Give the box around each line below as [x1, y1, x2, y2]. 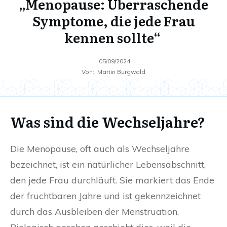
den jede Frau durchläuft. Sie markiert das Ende [10, 174, 214, 186]
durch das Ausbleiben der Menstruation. [10, 206, 179, 218]
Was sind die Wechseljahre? [10, 111, 205, 133]
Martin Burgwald [97, 68, 145, 76]
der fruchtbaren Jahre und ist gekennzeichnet [10, 190, 201, 202]
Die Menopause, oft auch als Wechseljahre [10, 143, 190, 155]
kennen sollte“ [64, 27, 161, 48]
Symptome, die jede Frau [32, 11, 195, 31]
